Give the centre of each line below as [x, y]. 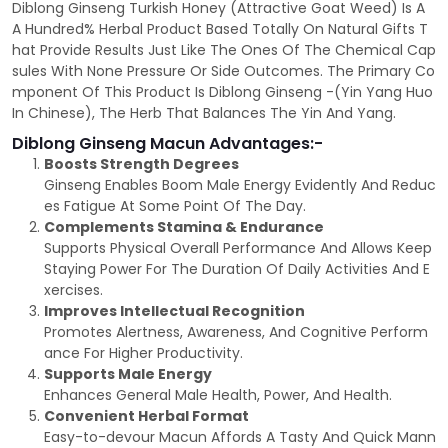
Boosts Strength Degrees [141, 164]
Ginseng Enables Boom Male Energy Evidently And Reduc [240, 185]
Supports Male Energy [128, 374]
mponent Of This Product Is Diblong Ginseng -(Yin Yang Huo [222, 92]
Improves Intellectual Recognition [174, 311]
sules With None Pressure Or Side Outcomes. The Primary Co [223, 71]
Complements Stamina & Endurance [184, 227]
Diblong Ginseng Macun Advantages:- [167, 144]
